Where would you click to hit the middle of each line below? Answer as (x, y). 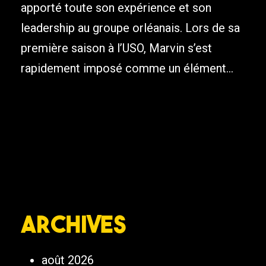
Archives (73, 224)
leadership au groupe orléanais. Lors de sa (130, 28)
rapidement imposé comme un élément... (127, 69)
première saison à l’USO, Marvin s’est (116, 48)
